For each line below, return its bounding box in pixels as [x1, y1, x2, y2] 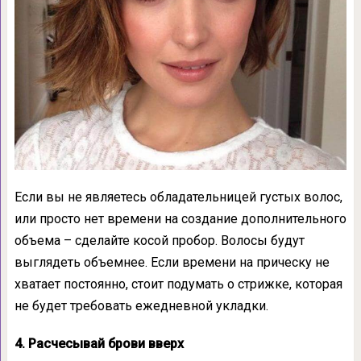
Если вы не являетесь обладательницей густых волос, [14, 189, 342, 205]
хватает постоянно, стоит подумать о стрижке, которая [14, 276, 342, 292]
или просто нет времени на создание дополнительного [14, 210, 346, 226]
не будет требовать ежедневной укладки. [14, 297, 268, 313]
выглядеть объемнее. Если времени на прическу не [14, 254, 330, 270]
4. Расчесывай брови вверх [14, 335, 184, 351]
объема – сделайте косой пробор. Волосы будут [14, 232, 305, 248]
